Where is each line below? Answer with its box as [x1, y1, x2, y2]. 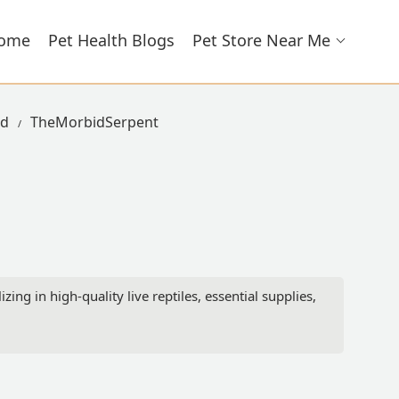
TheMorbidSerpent [30, 112, 159, 132]
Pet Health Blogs [48, 29, 175, 51]
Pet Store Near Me [192, 29, 330, 51]
